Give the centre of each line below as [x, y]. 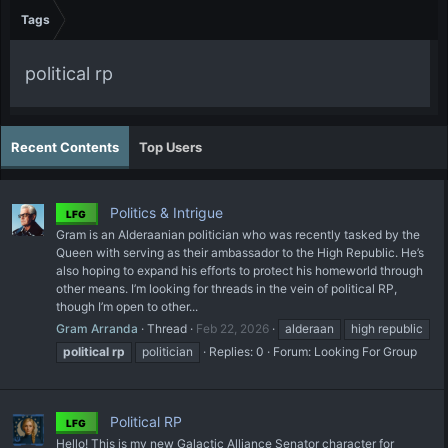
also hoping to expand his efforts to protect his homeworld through [239, 270]
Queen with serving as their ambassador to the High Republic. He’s [240, 252]
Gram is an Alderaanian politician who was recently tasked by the [238, 234]
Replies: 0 [236, 351]
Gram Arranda [97, 328]
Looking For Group [365, 351]
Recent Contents [65, 147]
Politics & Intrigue [164, 212]
